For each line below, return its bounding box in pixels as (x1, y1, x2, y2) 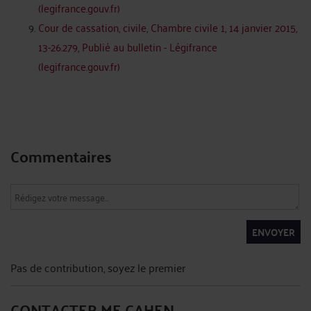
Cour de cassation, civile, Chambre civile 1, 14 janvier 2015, (38, 17, 297, 37)
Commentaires (10, 142, 112, 170)
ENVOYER (252, 223, 295, 241)
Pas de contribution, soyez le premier (10, 258, 185, 277)
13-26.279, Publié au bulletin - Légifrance (38, 37, 217, 56)
